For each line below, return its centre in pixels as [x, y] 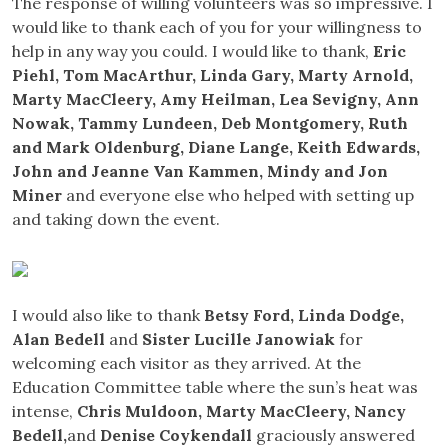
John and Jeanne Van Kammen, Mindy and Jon [200, 171]
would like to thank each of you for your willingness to [217, 27]
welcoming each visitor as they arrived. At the [186, 363]
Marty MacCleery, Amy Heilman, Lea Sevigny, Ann [215, 99]
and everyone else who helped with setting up [240, 195]
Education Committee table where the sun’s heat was [215, 387]
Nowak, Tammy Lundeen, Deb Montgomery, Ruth [210, 123]
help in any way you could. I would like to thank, [192, 51]
